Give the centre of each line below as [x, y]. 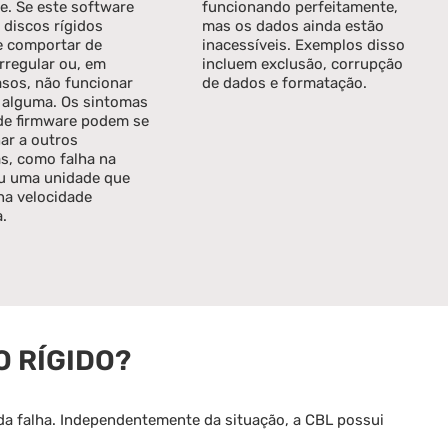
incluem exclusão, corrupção [303, 63]
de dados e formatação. [285, 82]
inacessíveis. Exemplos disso [304, 44]
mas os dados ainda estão [293, 25]
